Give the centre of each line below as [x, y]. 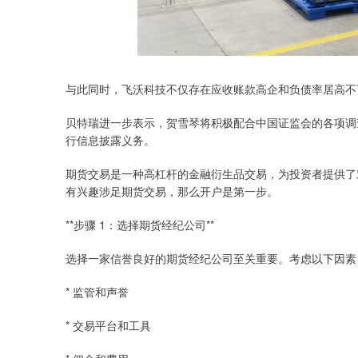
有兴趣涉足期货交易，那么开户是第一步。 [172, 191]
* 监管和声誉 [97, 292]
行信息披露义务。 [110, 140]
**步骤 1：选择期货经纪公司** [140, 225]
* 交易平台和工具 [108, 325]
